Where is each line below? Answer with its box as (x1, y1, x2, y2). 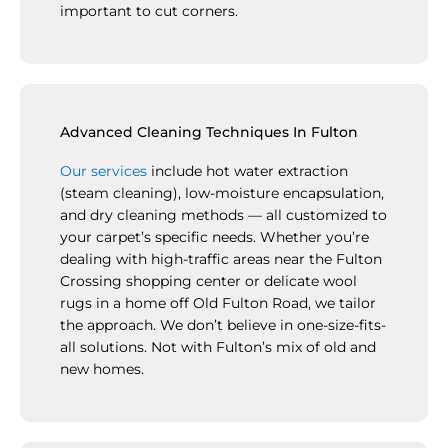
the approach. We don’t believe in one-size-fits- (60, 316, 386, 333)
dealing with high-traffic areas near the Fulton (60, 250, 382, 267)
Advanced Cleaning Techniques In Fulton (60, 123, 358, 140)
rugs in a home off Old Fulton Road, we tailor (60, 294, 376, 311)
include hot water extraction (147, 162, 348, 179)
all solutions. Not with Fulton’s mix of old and (60, 338, 376, 355)
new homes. (60, 360, 144, 377)
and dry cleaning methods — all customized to (60, 206, 387, 223)
